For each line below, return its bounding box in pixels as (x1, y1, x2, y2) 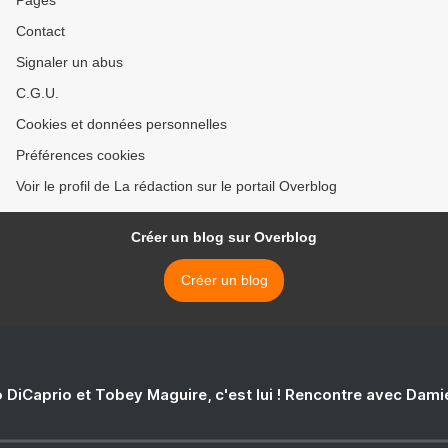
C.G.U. (16, 85, 59, 102)
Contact (16, 23, 65, 40)
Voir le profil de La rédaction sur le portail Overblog (16, 178, 337, 195)
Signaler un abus (16, 54, 123, 71)
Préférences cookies (16, 147, 145, 164)
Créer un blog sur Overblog (131, 229, 317, 246)
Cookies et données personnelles (16, 116, 227, 133)
